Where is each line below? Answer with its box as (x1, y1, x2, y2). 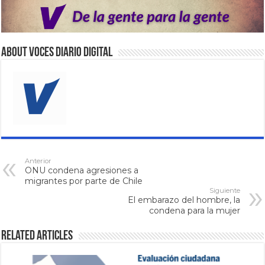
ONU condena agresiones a (25, 165, 139, 176)
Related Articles (1, 230, 73, 244)
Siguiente (209, 186, 240, 195)
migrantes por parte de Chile (25, 176, 143, 187)
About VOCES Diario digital (1, 46, 113, 60)
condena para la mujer (148, 205, 240, 216)
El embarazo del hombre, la (127, 195, 240, 206)
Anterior (25, 157, 52, 166)
